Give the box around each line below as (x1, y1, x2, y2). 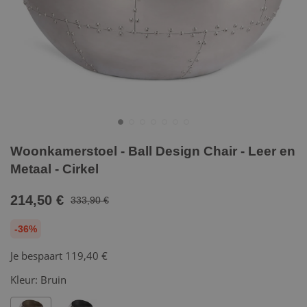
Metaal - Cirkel (10, 162, 99, 176)
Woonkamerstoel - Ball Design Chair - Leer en (10, 144, 295, 158)
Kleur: (10, 273, 40, 286)
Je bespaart (10, 249, 65, 262)
